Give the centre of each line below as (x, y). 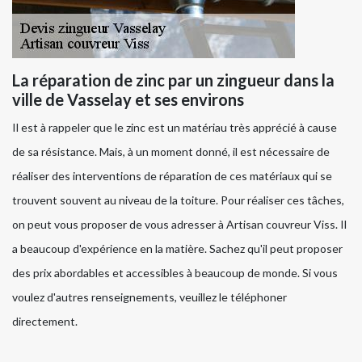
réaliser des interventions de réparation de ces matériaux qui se (172, 176)
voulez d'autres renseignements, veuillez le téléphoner (149, 297)
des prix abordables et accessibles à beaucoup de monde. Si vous (175, 273)
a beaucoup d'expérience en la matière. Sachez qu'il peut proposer (177, 249)
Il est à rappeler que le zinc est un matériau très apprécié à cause (175, 128)
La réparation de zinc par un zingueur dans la (173, 80)
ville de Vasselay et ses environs (128, 100)
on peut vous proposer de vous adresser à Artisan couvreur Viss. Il (179, 225)
